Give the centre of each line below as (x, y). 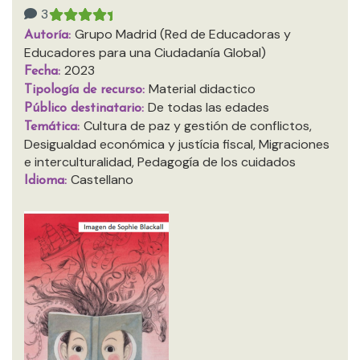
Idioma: (47, 181)
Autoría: (49, 35)
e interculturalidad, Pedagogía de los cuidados (160, 162)
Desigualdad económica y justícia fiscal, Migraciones (177, 144)
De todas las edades (209, 107)
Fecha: (44, 72)
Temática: (54, 127)
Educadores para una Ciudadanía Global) (145, 53)
